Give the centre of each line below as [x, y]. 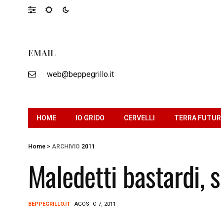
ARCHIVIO [66, 146]
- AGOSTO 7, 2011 [93, 204]
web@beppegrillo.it [80, 74]
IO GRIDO [90, 118]
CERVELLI [139, 118]
